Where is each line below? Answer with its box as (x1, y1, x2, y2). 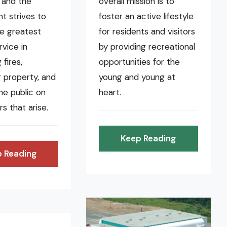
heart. (99, 87, 122, 98)
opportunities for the (99, 56, 180, 68)
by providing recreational (99, 41, 196, 53)
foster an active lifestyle (99, 11, 194, 22)
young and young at (99, 71, 176, 83)
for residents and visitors (99, 26, 196, 37)
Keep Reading (121, 133, 176, 144)
